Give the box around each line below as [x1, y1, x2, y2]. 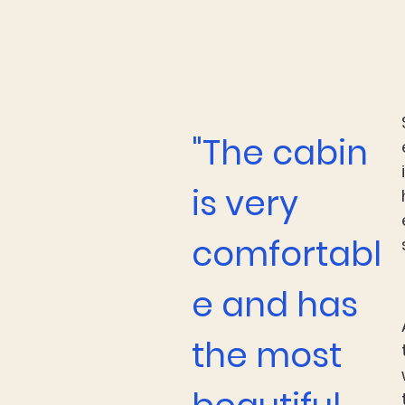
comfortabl [192, 230, 381, 278]
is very [192, 179, 298, 227]
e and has [192, 280, 358, 328]
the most [192, 331, 342, 379]
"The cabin [192, 128, 368, 176]
